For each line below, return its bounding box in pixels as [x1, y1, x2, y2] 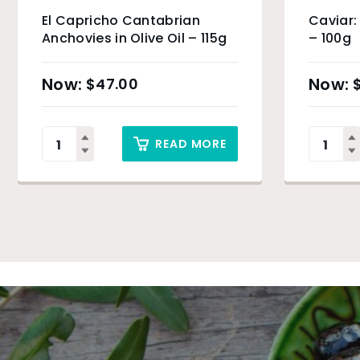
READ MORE [155, 136, 227, 152]
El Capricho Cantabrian [42, 11, 201, 30]
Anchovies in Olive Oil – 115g [42, 29, 227, 47]
